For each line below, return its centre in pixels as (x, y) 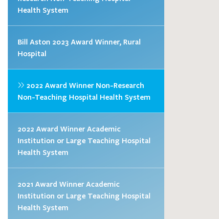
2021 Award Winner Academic (69, 184)
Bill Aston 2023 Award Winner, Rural (79, 41)
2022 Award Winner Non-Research (84, 85)
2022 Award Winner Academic (69, 128)
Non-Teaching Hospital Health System (84, 97)
